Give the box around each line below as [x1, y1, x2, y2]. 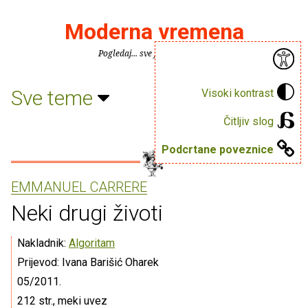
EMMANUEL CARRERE [11, 179, 147, 195]
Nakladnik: [17, 236, 69, 250]
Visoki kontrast [201, 86, 274, 100]
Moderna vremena [64, 19, 244, 45]
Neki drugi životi [11, 200, 163, 226]
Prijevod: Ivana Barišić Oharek [17, 256, 159, 269]
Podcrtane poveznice [162, 142, 274, 156]
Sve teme [11, 85, 98, 110]
